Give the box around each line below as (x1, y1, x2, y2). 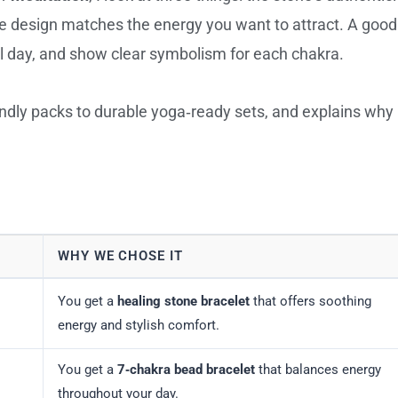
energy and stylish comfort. (58, 317, 219, 334)
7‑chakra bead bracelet (117, 362, 255, 378)
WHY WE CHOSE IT (58, 248, 183, 265)
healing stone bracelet (117, 293, 250, 310)
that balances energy (255, 362, 381, 378)
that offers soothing (250, 293, 371, 310)
